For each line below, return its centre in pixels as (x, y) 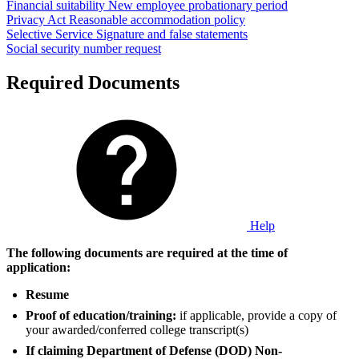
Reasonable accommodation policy (157, 20)
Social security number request (84, 49)
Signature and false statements (172, 34)
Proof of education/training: (103, 316)
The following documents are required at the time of (147, 253)
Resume (47, 295)
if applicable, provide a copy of (258, 316)
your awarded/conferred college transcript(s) (137, 330)
